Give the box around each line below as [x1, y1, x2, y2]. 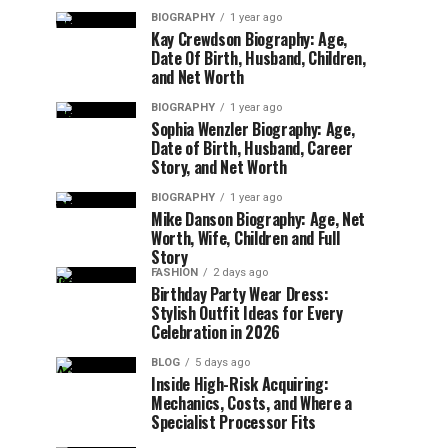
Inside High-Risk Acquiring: [151, 372, 329, 396]
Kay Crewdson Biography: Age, [151, 27, 348, 51]
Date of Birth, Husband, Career [151, 136, 353, 160]
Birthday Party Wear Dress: [151, 282, 329, 306]
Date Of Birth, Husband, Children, [151, 46, 366, 70]
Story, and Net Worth [151, 155, 287, 179]
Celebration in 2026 [151, 320, 280, 344]
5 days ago [195, 356, 250, 369]
